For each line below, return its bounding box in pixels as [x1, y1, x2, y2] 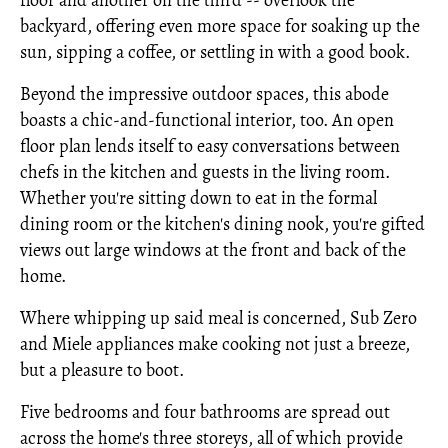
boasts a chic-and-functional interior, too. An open [20, 108, 394, 132]
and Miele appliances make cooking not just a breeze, [20, 332, 410, 356]
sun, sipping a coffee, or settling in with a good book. [20, 40, 410, 64]
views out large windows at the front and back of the [20, 238, 406, 262]
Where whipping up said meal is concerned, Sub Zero [20, 306, 417, 330]
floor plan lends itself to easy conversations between [20, 134, 400, 158]
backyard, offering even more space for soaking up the [20, 14, 420, 38]
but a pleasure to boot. [20, 358, 184, 382]
